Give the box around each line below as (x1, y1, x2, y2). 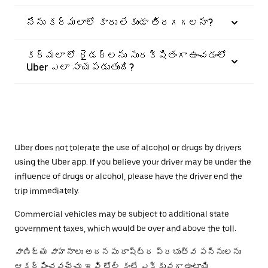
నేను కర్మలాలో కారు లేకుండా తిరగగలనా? (26, 16, 213, 28)
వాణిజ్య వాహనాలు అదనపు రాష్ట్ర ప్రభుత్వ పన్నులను (14, 246, 241, 257)
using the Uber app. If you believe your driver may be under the (14, 157, 251, 167)
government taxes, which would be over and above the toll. (14, 223, 236, 233)
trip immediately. (14, 185, 80, 196)
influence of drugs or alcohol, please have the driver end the (14, 171, 242, 181)
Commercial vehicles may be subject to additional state (14, 209, 229, 219)
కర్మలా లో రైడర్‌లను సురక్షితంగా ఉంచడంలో (26, 49, 227, 61)
